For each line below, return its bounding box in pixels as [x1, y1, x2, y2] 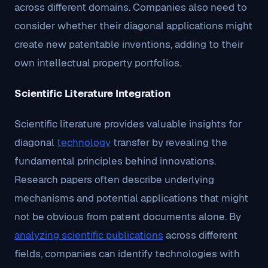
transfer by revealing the [111, 136, 227, 149]
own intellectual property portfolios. [14, 56, 181, 69]
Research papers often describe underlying [14, 173, 214, 186]
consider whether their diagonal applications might [14, 19, 252, 32]
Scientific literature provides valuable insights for [14, 117, 242, 130]
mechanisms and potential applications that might [14, 191, 248, 205]
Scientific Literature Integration [14, 87, 170, 100]
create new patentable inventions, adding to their [14, 38, 243, 51]
